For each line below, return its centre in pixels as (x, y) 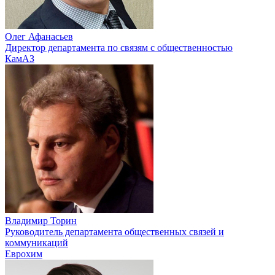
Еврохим (24, 254)
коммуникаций (37, 242)
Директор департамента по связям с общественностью (119, 47)
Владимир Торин (41, 220)
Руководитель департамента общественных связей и (114, 231)
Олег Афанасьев (39, 36)
